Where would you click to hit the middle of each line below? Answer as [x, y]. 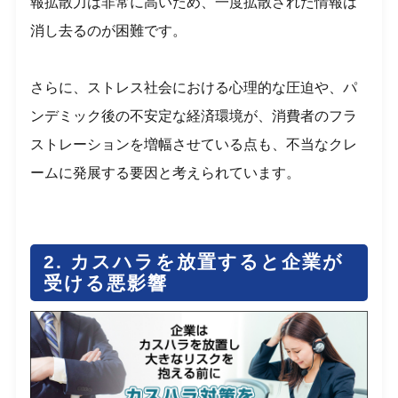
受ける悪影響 [106, 283]
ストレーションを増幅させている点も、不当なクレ [194, 145]
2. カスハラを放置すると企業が [194, 262]
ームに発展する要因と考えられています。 [166, 173]
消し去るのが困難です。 [109, 31]
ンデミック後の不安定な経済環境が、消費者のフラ [194, 116]
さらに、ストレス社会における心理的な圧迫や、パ [194, 88]
